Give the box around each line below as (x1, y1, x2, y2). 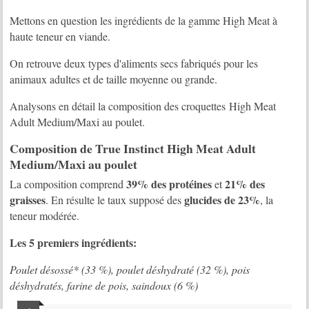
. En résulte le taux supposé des (46, 192, 185, 208)
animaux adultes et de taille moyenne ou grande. (10, 71, 218, 86)
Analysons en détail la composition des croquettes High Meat (10, 98, 277, 113)
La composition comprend (10, 177, 127, 192)
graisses (10, 192, 46, 208)
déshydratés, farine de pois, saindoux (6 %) (10, 278, 199, 293)
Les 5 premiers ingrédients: (10, 235, 137, 251)
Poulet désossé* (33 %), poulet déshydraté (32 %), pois (10, 262, 250, 277)
